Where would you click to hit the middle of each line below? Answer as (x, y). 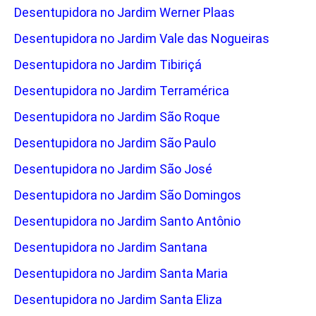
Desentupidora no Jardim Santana (111, 248)
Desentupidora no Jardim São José (113, 169)
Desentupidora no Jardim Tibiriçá (108, 65)
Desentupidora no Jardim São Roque (117, 117)
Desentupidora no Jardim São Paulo (115, 143)
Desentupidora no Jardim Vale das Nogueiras (142, 39)
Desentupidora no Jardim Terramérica (122, 91)
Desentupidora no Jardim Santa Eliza (118, 300)
